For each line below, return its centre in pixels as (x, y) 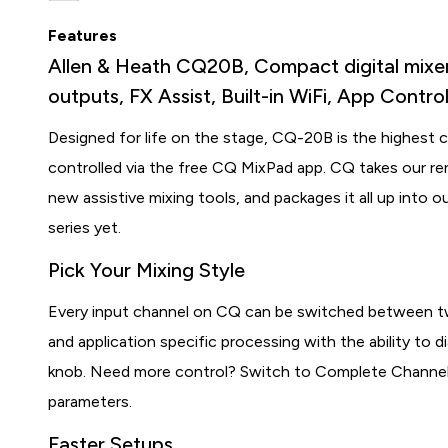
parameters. (90, 401)
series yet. (85, 227)
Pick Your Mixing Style (147, 270)
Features (83, 35)
